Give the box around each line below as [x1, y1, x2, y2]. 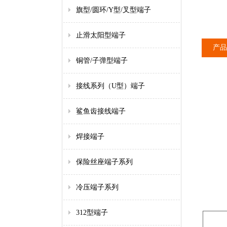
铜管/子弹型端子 [76, 57, 128, 64]
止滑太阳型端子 [76, 31, 126, 39]
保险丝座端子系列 [76, 158, 133, 166]
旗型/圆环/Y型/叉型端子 [76, 6, 151, 14]
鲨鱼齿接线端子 [76, 107, 126, 115]
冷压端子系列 [76, 183, 119, 191]
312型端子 [76, 209, 108, 216]
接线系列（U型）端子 [76, 82, 145, 90]
